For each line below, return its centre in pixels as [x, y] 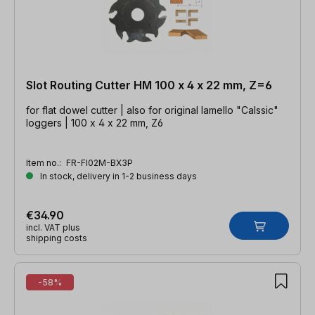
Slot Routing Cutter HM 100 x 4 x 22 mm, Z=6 [149, 85]
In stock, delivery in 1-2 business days [117, 176]
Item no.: [45, 162]
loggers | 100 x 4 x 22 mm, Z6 [95, 122]
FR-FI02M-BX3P [99, 162]
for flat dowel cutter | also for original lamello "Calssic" [76, 110]
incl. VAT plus [53, 227]
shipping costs [57, 238]
